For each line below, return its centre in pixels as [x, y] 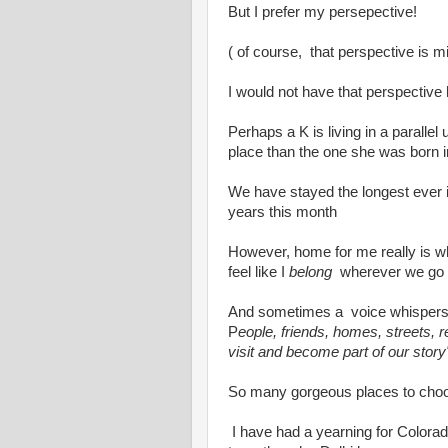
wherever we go [388, 272]
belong [310, 272]
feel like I [258, 272]
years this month [282, 212]
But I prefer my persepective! [322, 12]
